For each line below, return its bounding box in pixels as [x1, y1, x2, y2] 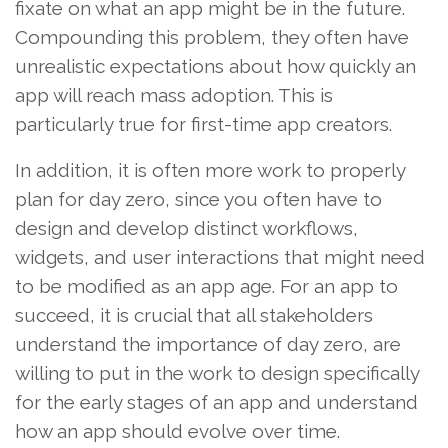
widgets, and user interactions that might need [15, 245, 425, 268]
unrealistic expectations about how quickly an [15, 54, 416, 77]
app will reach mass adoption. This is [15, 83, 333, 106]
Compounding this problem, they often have [15, 25, 409, 48]
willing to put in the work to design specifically [15, 361, 419, 384]
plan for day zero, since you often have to [15, 187, 382, 210]
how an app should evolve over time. [15, 419, 340, 442]
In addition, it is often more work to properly [15, 158, 405, 181]
